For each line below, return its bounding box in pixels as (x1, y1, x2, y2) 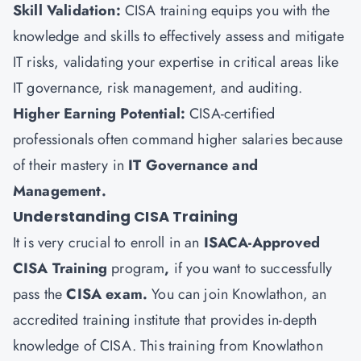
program (111, 258, 165, 279)
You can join (151, 284, 233, 305)
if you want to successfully (173, 258, 333, 279)
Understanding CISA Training (13, 206, 239, 226)
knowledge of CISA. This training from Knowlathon (13, 335, 323, 356)
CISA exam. (66, 284, 152, 305)
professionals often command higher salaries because (13, 129, 343, 150)
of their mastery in (13, 155, 129, 176)
